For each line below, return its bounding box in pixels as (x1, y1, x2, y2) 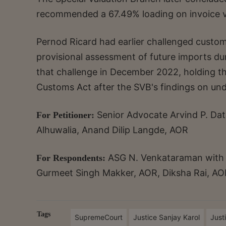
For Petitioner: (36, 110, 97, 121)
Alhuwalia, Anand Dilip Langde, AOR (36, 125, 188, 136)
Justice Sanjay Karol (133, 213, 200, 222)
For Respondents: (36, 153, 108, 163)
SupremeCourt (75, 213, 123, 222)
